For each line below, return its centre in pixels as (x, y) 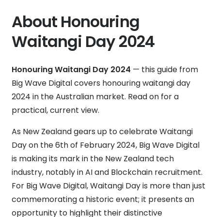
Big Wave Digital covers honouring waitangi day (101, 83)
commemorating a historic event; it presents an (103, 199)
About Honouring (76, 22)
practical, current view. (55, 110)
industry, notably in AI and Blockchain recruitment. (107, 172)
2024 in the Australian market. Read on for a (95, 97)
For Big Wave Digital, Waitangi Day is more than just (108, 186)
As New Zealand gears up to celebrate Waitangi (102, 132)
